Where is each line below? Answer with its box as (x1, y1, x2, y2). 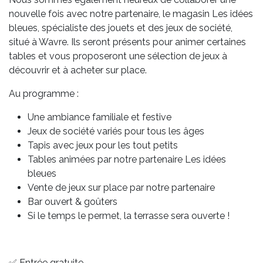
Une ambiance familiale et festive (28, 112, 171, 123)
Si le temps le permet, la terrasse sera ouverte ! (28, 210, 230, 222)
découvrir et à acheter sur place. (9, 65, 147, 76)
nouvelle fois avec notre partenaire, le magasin (9, 8, 212, 20)
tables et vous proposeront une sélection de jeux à (9, 50, 227, 62)
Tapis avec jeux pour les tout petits (28, 140, 178, 151)
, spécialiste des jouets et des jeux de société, (38, 22, 232, 34)
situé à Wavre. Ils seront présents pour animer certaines (9, 36, 246, 48)
